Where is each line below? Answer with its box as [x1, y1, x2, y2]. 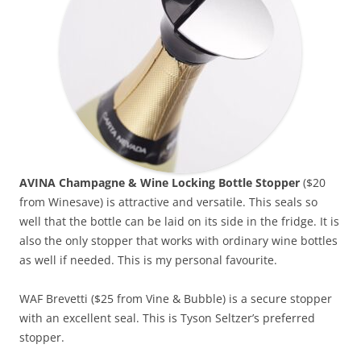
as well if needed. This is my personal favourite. [19, 252, 277, 268]
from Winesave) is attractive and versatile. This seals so [19, 194, 317, 210]
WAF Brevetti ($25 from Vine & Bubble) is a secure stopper [19, 291, 332, 306]
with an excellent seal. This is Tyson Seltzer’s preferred [19, 310, 315, 326]
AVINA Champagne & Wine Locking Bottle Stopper [19, 175, 300, 190]
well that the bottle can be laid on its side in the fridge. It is [19, 214, 339, 229]
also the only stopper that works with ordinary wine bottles [19, 233, 338, 248]
